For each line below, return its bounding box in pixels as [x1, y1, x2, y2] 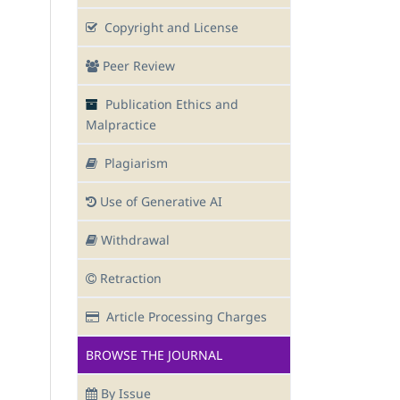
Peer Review [103, 57, 175, 75]
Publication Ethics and [105, 96, 238, 113]
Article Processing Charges [106, 308, 267, 326]
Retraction [100, 270, 162, 287]
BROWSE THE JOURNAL [86, 346, 222, 364]
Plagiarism [104, 154, 168, 172]
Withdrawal [101, 231, 170, 249]
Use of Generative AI [100, 193, 222, 211]
